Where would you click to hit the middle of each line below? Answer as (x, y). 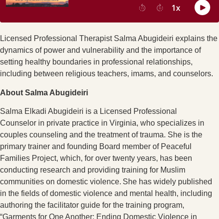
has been (175, 158)
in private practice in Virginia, (88, 123)
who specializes (168, 123)
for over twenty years (119, 158)
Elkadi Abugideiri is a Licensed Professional (100, 111)
